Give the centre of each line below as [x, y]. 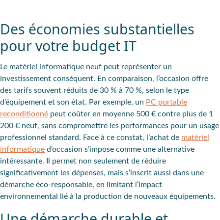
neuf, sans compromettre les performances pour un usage [119, 126]
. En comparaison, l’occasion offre [151, 79]
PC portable [166, 102]
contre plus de [182, 114]
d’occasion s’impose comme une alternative [120, 150]
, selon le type [165, 91]
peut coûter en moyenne [92, 114]
